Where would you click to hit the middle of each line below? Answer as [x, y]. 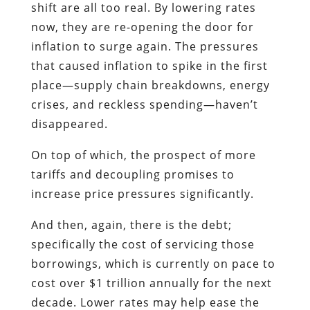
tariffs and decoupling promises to [133, 174]
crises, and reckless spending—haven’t [144, 104]
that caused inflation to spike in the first [149, 65]
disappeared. [69, 124]
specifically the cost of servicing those [143, 244]
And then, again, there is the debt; [131, 225]
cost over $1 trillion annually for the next [151, 283]
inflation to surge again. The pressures [145, 46]
